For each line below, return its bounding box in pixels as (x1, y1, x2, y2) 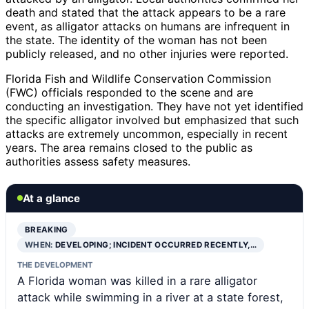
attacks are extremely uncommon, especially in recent (6, 126, 288, 141)
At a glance (23, 191, 80, 205)
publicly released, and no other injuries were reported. (6, 46, 288, 61)
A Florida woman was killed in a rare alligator (17, 273, 257, 288)
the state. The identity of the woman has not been (6, 32, 267, 47)
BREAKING (25, 224, 68, 235)
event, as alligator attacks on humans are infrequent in (6, 19, 290, 33)
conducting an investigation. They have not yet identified (6, 99, 303, 113)
